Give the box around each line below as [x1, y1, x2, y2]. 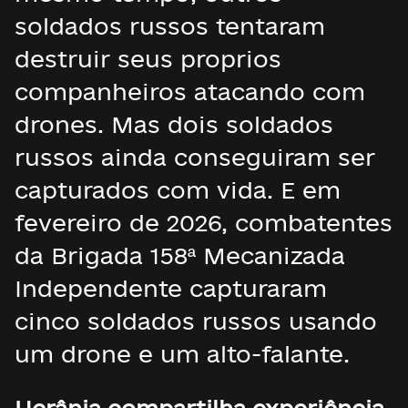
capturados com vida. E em [15, 177, 341, 203]
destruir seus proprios [15, 46, 281, 72]
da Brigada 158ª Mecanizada [15, 242, 345, 269]
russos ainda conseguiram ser [15, 144, 375, 170]
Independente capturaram [15, 275, 327, 301]
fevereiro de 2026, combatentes [15, 209, 393, 236]
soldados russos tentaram [15, 13, 325, 39]
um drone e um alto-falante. [15, 341, 350, 367]
